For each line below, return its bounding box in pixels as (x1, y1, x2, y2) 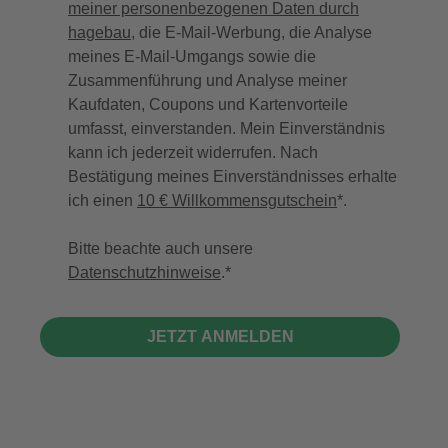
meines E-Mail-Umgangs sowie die (68, 48, 316, 66)
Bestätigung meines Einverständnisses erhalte (68, 168, 397, 186)
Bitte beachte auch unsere (68, 240, 253, 258)
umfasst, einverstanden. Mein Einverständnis (68, 120, 385, 138)
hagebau (68, 24, 131, 42)
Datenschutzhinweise (68, 264, 221, 282)
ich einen (68, 192, 137, 210)
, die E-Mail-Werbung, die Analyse (131, 24, 372, 42)
